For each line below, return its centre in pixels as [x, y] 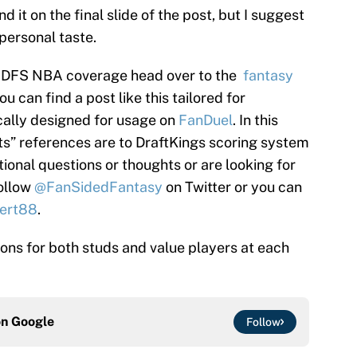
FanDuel [206, 120]
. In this [255, 120]
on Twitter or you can [232, 187]
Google [33, 322]
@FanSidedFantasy [98, 187]
